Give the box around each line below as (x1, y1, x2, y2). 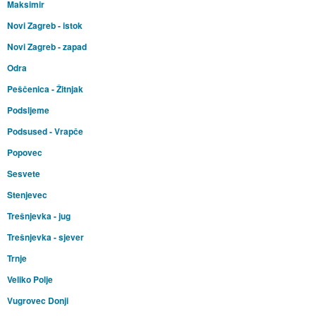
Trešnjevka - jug (6, 209, 71, 223)
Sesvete (6, 167, 40, 181)
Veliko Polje (6, 273, 53, 286)
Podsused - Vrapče (6, 125, 83, 138)
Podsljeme (6, 104, 49, 117)
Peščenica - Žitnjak (6, 83, 83, 96)
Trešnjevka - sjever (6, 231, 84, 244)
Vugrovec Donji (6, 294, 68, 308)
